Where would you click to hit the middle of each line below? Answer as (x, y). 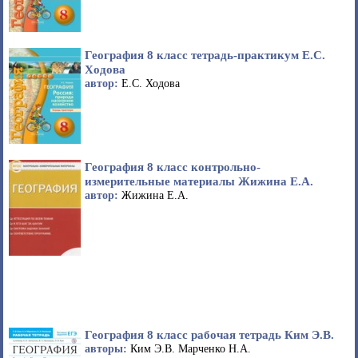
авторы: (107, 349)
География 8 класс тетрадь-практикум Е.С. (205, 55)
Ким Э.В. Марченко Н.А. (191, 349)
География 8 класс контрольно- (173, 167)
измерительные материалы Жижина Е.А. (199, 181)
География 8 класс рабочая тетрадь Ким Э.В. (209, 335)
